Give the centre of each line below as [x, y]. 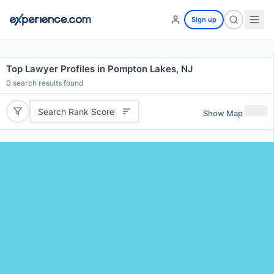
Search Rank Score [76, 111]
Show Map [223, 113]
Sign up [204, 20]
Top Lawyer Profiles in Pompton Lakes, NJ [99, 69]
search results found [47, 83]
